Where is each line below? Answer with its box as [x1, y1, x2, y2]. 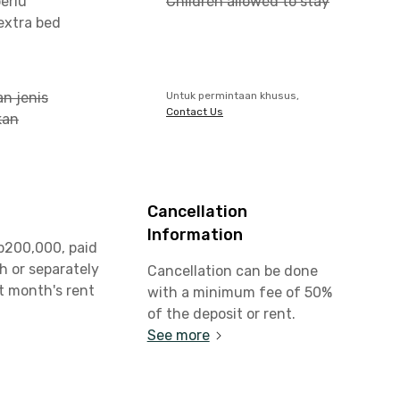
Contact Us [166, 105, 223, 118]
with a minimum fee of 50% [146, 284, 332, 301]
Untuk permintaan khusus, [166, 89, 299, 102]
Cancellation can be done [146, 262, 318, 279]
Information [146, 225, 243, 245]
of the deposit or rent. [146, 305, 296, 322]
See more [146, 327, 210, 344]
